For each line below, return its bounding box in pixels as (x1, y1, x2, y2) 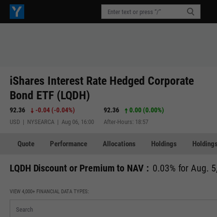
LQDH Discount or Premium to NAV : (10, 162, 149, 174)
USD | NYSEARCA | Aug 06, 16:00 (10, 118, 94, 125)
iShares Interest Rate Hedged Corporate (10, 74, 194, 88)
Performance (50, 139, 87, 148)
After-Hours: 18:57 (104, 118, 148, 125)
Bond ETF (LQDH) (10, 89, 90, 102)
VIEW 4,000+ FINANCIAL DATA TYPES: (10, 188, 89, 195)
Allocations (103, 139, 136, 148)
